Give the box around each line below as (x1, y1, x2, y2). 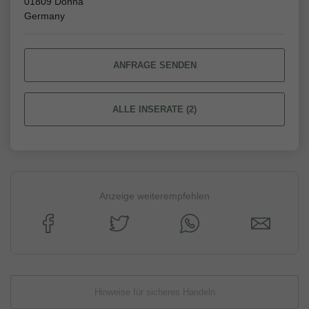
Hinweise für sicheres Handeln (94, 287, 215, 298)
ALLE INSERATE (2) (112, 104, 197, 115)
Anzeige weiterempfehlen (99, 190, 210, 202)
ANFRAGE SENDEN (112, 60, 197, 71)
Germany (24, 10, 65, 22)
